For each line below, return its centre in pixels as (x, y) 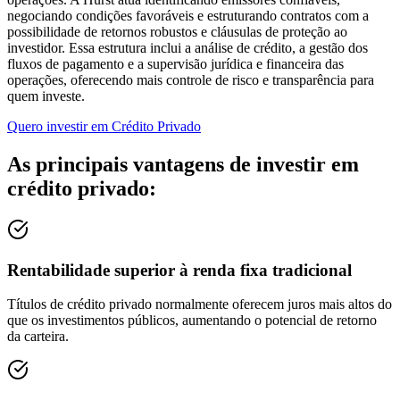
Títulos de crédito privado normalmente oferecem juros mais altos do (200, 304)
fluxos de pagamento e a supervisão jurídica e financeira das (175, 64)
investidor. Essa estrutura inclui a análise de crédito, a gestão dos (187, 48)
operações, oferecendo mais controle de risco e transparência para (191, 80)
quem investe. (46, 96)
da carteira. (38, 337)
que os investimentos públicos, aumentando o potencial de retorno (192, 321)
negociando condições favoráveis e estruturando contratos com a (188, 16)
